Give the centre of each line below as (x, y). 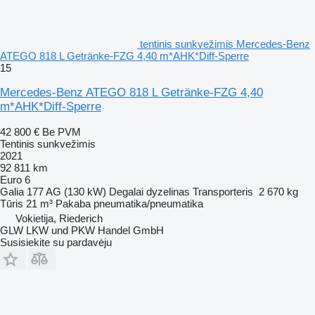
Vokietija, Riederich (59, 218)
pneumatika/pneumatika (148, 203)
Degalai (126, 191)
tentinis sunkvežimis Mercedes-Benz (225, 44)
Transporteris (223, 191)
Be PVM (62, 131)
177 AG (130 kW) (66, 191)
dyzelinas (168, 191)
